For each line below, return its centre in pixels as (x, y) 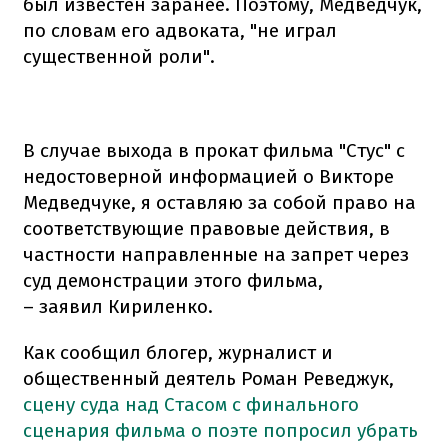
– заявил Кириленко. (118, 306)
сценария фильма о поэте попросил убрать (220, 430)
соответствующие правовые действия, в (206, 228)
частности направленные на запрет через (216, 254)
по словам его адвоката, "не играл (180, 30)
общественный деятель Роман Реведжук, (208, 378)
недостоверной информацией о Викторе (208, 176)
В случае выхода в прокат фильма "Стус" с (214, 150)
